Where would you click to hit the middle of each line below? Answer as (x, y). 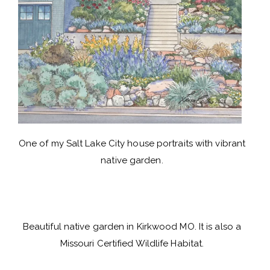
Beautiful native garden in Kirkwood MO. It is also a (132, 226)
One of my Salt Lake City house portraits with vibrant (132, 144)
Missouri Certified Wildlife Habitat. (132, 243)
